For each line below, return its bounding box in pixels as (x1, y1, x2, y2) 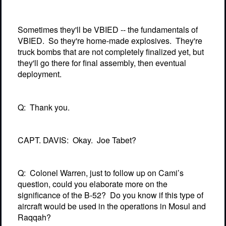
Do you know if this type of (110, 189, 203, 201)
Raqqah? (18, 211, 51, 223)
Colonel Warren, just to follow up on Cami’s (30, 167, 184, 179)
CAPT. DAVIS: (18, 134, 69, 146)
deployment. (18, 68, 62, 80)
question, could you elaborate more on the (18, 178, 167, 190)
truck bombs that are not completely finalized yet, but (18, 46, 204, 58)
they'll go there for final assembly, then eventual (18, 57, 186, 69)
